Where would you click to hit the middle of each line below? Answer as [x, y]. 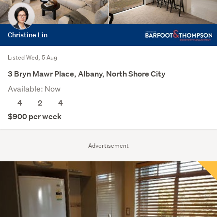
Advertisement [108, 145]
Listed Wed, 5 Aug [32, 57]
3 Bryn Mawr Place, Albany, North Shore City [87, 74]
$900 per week [35, 116]
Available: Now [34, 88]
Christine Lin [28, 34]
